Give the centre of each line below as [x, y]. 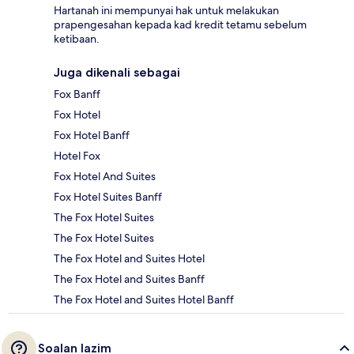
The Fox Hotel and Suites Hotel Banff [144, 300]
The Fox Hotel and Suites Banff [129, 279]
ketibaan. [77, 39]
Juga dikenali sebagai [117, 73]
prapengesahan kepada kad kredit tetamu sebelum [180, 25]
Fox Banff [77, 94]
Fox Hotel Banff [92, 136]
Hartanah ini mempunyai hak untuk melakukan [166, 11]
